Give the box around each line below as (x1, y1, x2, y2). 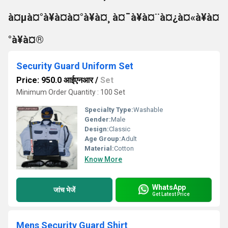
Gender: (84, 116, 111, 123)
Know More (84, 155, 122, 163)
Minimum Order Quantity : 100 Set (16, 88, 125, 96)
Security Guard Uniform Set (16, 61, 133, 71)
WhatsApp (152, 183, 186, 191)
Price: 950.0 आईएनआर (16, 75, 93, 85)
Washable (133, 106, 163, 113)
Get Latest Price (152, 191, 190, 197)
